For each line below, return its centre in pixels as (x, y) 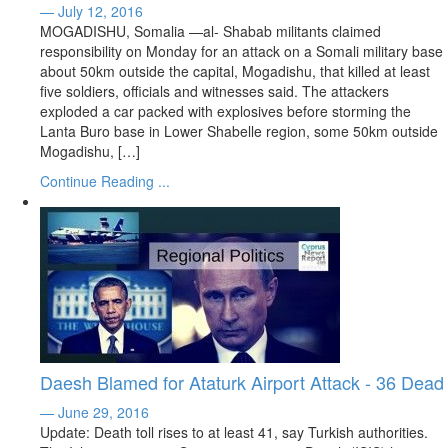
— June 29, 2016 (94, 412)
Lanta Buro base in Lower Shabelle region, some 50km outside (239, 131)
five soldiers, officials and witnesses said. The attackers (214, 91)
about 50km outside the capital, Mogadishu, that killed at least (235, 71)
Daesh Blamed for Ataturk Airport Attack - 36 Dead (242, 382)
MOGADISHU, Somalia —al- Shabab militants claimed (210, 31)
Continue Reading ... (105, 181)
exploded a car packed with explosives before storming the (225, 111)
